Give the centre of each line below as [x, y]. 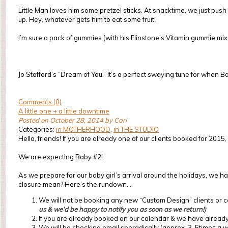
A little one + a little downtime [64, 111]
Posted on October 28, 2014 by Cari [73, 120]
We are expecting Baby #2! [61, 157]
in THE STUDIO [136, 129]
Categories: [37, 129]
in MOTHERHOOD [83, 129]
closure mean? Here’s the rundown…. [76, 184]
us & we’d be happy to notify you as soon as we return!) [122, 209]
